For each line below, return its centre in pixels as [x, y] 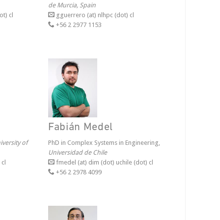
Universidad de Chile [78, 152]
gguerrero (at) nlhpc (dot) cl [94, 15]
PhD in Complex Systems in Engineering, [104, 143]
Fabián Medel [81, 127]
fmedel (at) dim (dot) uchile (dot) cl [104, 162]
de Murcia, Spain [72, 5]
